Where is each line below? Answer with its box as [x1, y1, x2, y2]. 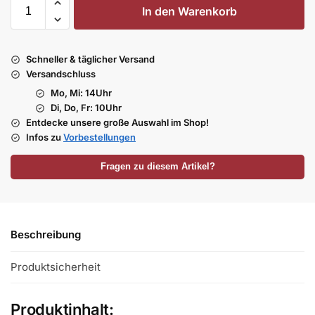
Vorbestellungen [63, 131, 136, 143]
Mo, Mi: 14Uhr [51, 87, 112, 99]
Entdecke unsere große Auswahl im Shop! [26, 117, 209, 129]
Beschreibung [11, 228, 81, 242]
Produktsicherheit [11, 259, 101, 274]
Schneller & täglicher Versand [26, 53, 155, 65]
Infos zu [26, 131, 63, 143]
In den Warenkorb [141, 4, 237, 19]
